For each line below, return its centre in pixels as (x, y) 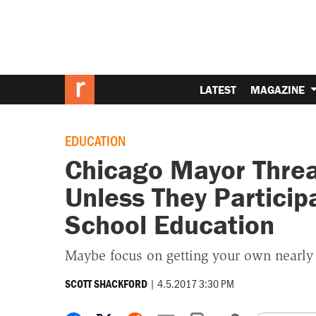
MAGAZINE (279, 89)
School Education (169, 225)
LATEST (218, 89)
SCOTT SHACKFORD (106, 283)
